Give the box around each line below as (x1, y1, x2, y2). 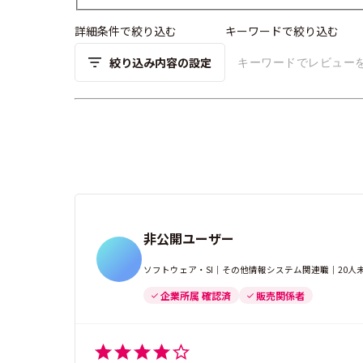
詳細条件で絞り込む (75, 23, 177, 40)
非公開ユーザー (143, 228, 234, 249)
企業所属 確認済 (160, 288, 231, 302)
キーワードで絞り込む (225, 23, 339, 40)
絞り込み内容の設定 (109, 53, 211, 70)
